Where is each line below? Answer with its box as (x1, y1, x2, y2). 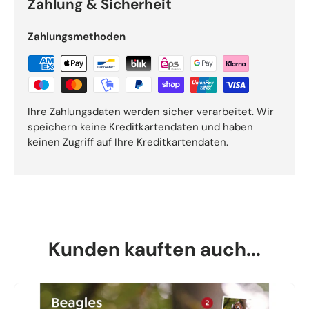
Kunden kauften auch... (48, 236, 261, 262)
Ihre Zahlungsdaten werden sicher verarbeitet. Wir (28, 105, 274, 119)
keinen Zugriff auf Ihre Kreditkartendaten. (28, 135, 228, 150)
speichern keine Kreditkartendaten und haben (28, 120, 253, 134)
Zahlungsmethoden (28, 30, 126, 44)
